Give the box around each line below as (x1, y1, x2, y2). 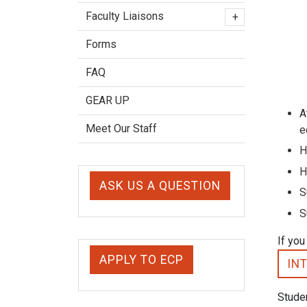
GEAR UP (86, 94, 130, 107)
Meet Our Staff (86, 122, 157, 135)
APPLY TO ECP (99, 253, 184, 267)
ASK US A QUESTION (99, 179, 221, 193)
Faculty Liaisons (86, 10, 164, 23)
